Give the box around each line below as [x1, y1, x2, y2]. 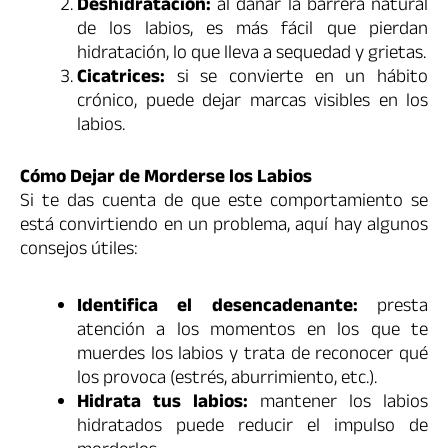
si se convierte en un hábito [165, 62, 428, 95]
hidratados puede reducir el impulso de [77, 412, 428, 445]
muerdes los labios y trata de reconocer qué [77, 340, 428, 373]
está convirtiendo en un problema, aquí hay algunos [20, 211, 428, 244]
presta [357, 292, 429, 325]
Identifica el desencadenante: [77, 292, 358, 325]
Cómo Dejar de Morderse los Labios [20, 163, 312, 196]
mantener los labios [248, 388, 428, 421]
